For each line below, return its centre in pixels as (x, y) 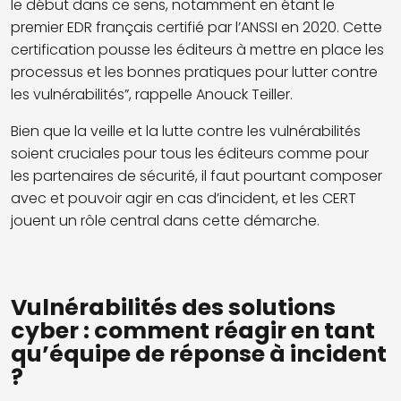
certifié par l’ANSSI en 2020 (247, 27)
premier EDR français (84, 27)
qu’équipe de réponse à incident (199, 354)
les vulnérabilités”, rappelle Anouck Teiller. (152, 94)
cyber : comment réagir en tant (193, 331)
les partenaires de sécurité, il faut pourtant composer (196, 175)
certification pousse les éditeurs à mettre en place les (197, 49)
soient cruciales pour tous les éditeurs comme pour (190, 153)
